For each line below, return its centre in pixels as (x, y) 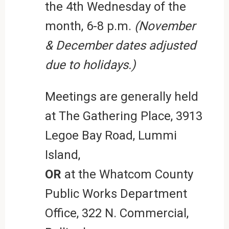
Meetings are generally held (121, 96)
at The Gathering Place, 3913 (123, 116)
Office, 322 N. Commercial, (117, 213)
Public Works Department (116, 193)
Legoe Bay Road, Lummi (111, 135)
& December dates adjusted (120, 45)
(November (165, 26)
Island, (62, 155)
